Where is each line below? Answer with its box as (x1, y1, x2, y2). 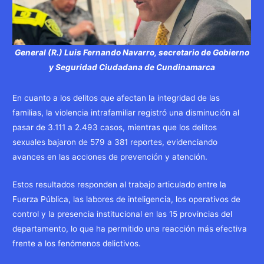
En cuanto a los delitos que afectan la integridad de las (12, 93, 220, 103)
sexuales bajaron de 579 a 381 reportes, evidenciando (12, 137, 218, 147)
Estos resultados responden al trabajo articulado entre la (12, 180, 227, 190)
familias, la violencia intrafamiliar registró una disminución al (12, 108, 240, 118)
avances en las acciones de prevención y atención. (12, 152, 208, 162)
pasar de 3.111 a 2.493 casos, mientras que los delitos (12, 123, 217, 133)
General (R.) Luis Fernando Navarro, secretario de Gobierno (14, 47, 249, 57)
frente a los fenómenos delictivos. (12, 239, 141, 249)
